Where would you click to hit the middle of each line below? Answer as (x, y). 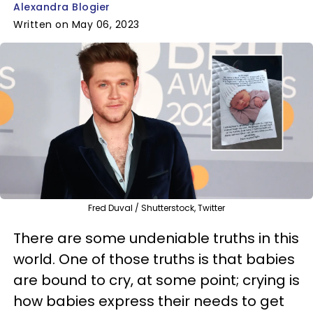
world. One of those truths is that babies (154, 259)
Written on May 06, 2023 (77, 24)
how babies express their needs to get (149, 301)
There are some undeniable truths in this (156, 238)
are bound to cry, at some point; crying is (156, 280)
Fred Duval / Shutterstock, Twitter (156, 208)
